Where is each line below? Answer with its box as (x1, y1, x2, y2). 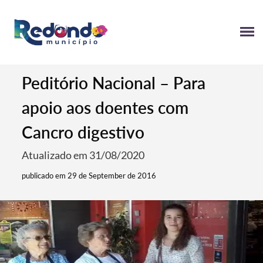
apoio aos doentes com (22, 97, 189, 117)
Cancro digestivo (22, 122, 145, 142)
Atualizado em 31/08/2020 (22, 149, 145, 161)
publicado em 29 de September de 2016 (22, 171, 157, 180)
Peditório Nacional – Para (22, 73, 206, 93)
